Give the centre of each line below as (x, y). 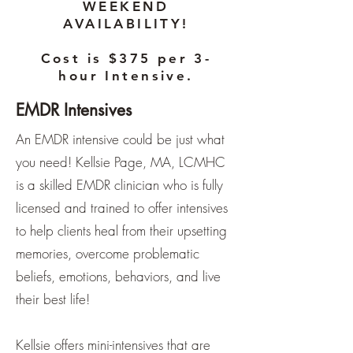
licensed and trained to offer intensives (122, 208)
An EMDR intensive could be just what (120, 139)
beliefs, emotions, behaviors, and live (118, 276)
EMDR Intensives (74, 110)
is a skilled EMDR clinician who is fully (119, 185)
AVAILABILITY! (126, 24)
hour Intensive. (126, 76)
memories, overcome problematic (108, 253)
